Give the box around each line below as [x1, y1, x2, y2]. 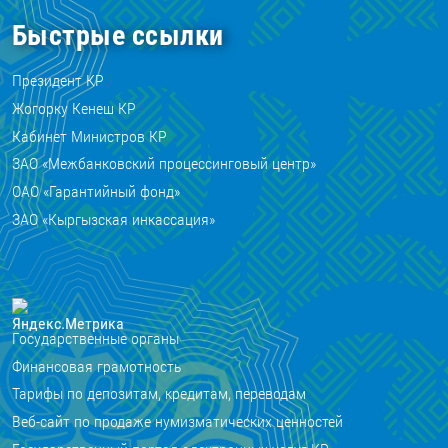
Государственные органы [12, 328, 179, 348]
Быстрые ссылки [12, 19, 224, 52]
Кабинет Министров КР [12, 126, 167, 146]
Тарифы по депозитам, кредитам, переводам [12, 384, 306, 404]
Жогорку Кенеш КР [12, 98, 136, 118]
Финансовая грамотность [12, 356, 182, 376]
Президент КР [12, 71, 104, 90]
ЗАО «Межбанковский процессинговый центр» [12, 154, 316, 174]
